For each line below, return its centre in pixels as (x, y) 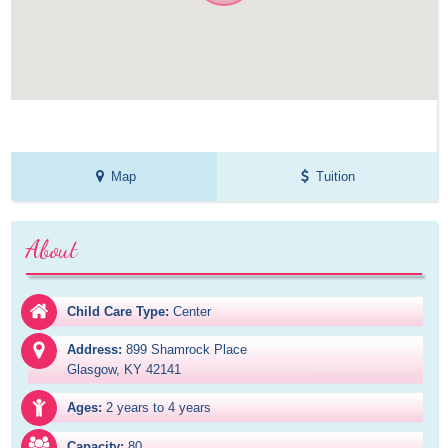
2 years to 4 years (159, 408)
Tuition (336, 177)
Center (192, 312)
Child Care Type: (118, 312)
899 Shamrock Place (187, 350)
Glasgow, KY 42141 (124, 370)
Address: (95, 350)
